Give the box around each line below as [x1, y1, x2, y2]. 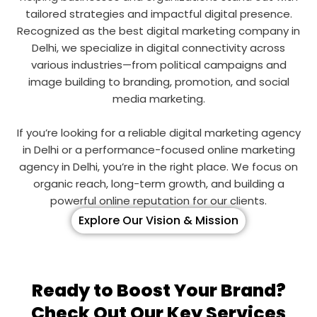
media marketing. [112, 91, 205, 106]
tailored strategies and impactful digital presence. [25, 6, 292, 21]
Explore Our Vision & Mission [79, 212, 238, 229]
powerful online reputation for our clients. [50, 192, 267, 208]
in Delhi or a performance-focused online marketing [22, 142, 295, 157]
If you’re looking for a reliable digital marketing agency [16, 125, 301, 140]
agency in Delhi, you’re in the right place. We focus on [19, 158, 298, 174]
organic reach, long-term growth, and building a [33, 175, 284, 191]
